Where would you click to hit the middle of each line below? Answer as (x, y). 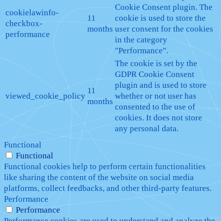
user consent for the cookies (164, 29)
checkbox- (24, 23)
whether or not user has (156, 96)
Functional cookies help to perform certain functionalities (105, 166)
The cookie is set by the (156, 63)
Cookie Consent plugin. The (164, 7)
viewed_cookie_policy (45, 96)
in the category (141, 39)
